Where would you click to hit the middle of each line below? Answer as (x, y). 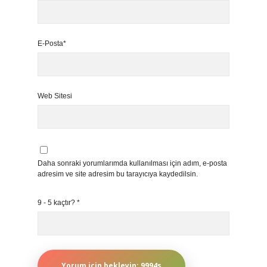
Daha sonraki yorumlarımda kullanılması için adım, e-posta (132, 163)
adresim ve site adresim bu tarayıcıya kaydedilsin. (118, 174)
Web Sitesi (55, 96)
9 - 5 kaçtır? (57, 203)
